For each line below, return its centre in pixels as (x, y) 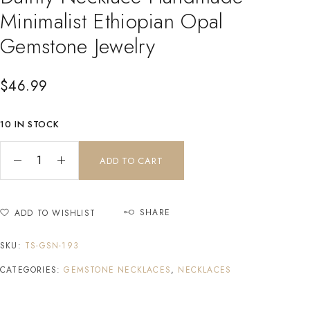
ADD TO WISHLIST (55, 213)
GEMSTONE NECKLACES (118, 270)
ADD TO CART (131, 161)
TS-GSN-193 (52, 245)
